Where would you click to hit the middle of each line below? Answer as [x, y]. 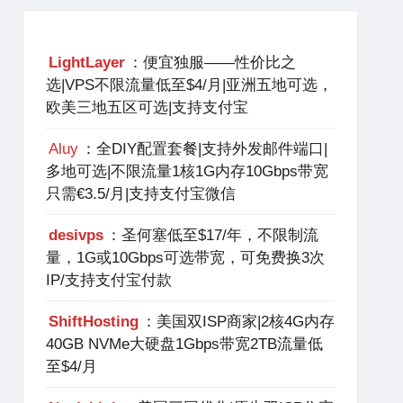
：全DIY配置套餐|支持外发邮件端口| [204, 149]
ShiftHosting [93, 322]
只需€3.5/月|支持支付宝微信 [140, 194]
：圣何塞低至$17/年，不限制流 [212, 235]
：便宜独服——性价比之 [211, 63]
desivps [76, 235]
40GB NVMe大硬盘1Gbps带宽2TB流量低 [184, 344]
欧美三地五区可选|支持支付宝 [147, 107]
